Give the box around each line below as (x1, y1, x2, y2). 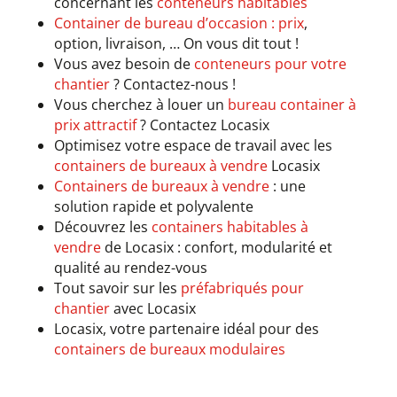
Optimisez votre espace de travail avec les (53, 135, 332, 155)
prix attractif (53, 114, 136, 135)
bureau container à (227, 94, 356, 114)
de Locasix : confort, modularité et (100, 237, 332, 257)
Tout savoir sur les (53, 277, 181, 298)
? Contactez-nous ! (109, 74, 236, 94)
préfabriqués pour (180, 277, 304, 298)
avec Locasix (109, 298, 196, 318)
